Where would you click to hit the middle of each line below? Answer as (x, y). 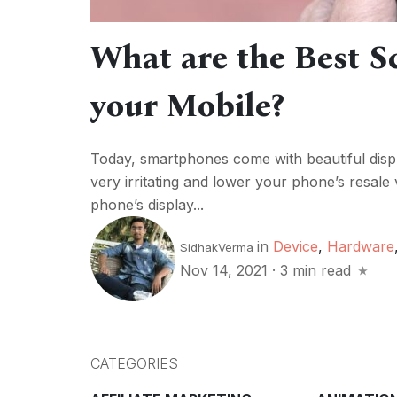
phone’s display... (147, 204)
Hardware (361, 247)
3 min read (315, 271)
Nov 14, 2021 (226, 271)
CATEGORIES (134, 364)
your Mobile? (187, 105)
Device (296, 247)
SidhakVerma (217, 248)
